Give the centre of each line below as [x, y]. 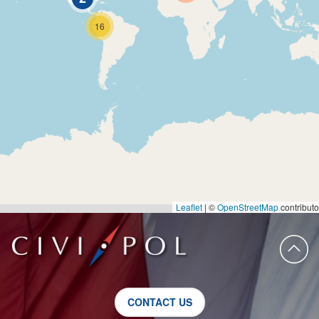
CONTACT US [159, 302]
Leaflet [189, 207]
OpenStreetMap [248, 207]
